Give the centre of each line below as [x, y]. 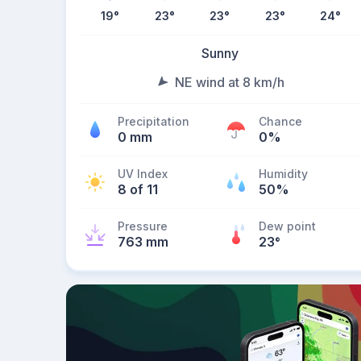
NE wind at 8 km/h [230, 82]
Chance [280, 121]
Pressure [143, 226]
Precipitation [154, 121]
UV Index [143, 174]
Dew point [287, 226]
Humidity [283, 174]
